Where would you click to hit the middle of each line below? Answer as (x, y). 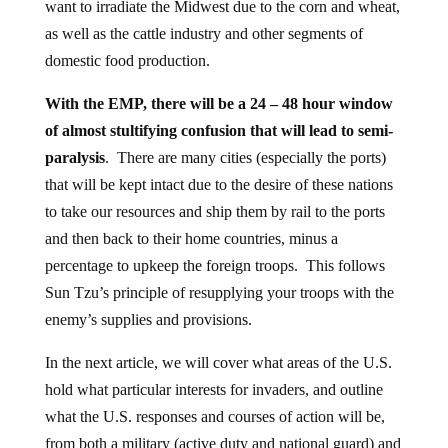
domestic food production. (127, 60)
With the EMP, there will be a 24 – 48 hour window (218, 103)
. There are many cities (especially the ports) (245, 157)
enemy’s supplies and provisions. (148, 319)
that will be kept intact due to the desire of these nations (218, 184)
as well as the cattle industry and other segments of (203, 33)
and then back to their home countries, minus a (191, 238)
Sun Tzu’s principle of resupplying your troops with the (219, 292)
